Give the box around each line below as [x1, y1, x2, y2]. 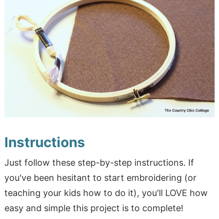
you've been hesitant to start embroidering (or [4, 173, 197, 183]
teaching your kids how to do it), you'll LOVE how [4, 188, 208, 198]
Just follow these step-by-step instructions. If [4, 157, 194, 168]
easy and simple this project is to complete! [4, 203, 183, 214]
